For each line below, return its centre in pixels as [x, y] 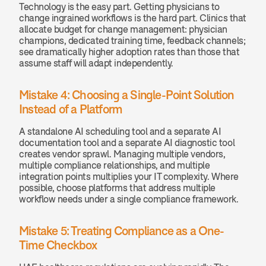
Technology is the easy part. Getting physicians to [119, 7]
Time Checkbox [58, 245]
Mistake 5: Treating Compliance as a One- [122, 231]
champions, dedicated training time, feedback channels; [132, 40]
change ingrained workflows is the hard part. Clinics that [133, 18]
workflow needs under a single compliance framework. [129, 199]
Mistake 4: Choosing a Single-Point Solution [126, 95]
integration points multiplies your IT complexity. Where [129, 176]
